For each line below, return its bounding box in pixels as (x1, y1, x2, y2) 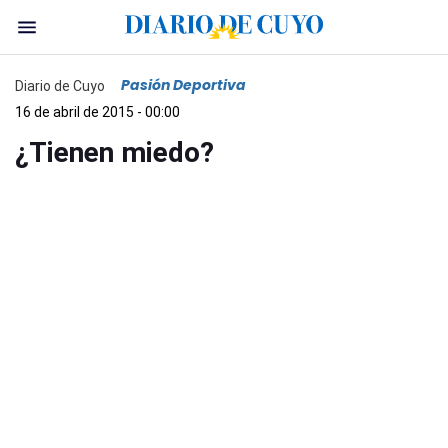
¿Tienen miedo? (15, 136, 214, 169)
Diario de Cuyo (15, 77, 105, 94)
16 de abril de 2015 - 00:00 (15, 104, 180, 120)
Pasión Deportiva (121, 75, 246, 95)
